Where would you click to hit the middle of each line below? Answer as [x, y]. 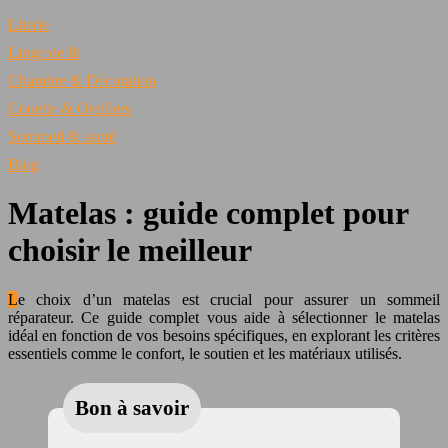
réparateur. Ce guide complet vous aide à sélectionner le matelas [224, 317]
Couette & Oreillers [69, 108]
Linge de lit [44, 52]
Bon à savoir [132, 407]
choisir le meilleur [130, 250]
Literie [28, 24]
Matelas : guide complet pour [208, 213]
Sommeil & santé [62, 136]
